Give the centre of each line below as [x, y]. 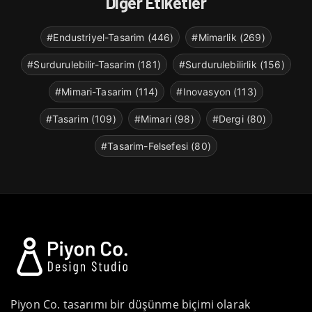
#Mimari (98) [164, 118]
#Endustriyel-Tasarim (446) [110, 37]
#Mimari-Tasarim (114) [107, 91]
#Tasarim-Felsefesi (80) [156, 146]
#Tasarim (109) [81, 118]
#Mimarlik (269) [228, 37]
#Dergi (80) [239, 118]
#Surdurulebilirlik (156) [232, 64]
